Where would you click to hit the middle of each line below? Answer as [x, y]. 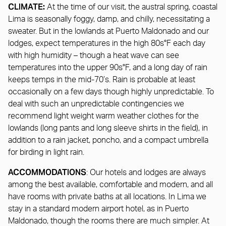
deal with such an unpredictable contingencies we [96, 104]
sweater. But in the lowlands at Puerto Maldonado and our [108, 31]
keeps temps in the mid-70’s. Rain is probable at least [102, 79]
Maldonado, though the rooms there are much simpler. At [109, 221]
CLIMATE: [27, 7]
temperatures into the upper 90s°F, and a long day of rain [108, 67]
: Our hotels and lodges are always [146, 172]
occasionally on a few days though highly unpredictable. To [111, 92]
